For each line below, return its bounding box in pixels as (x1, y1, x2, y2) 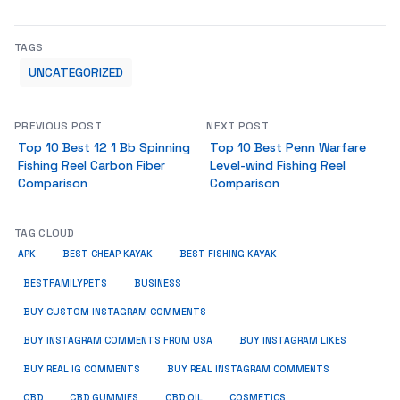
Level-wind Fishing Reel (210, 157, 346, 173)
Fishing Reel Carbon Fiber (18, 157, 165, 173)
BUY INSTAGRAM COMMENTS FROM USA (23, 335, 212, 346)
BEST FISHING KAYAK (179, 248, 277, 260)
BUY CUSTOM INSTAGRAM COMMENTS (23, 306, 206, 318)
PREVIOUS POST (14, 119, 102, 133)
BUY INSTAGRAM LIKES (239, 335, 346, 346)
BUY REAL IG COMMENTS (23, 363, 140, 375)
